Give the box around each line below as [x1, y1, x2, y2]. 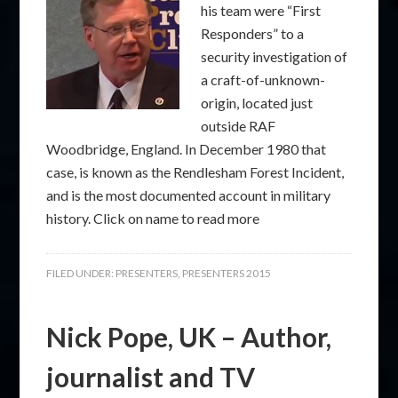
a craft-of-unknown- [201, 71, 326, 88]
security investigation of [201, 48, 348, 65]
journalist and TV [46, 361, 256, 393]
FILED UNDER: [46, 267, 116, 280]
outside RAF [201, 117, 276, 134]
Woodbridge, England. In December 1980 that [46, 140, 327, 157]
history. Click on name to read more [46, 210, 260, 227]
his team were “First [201, 2, 322, 19]
